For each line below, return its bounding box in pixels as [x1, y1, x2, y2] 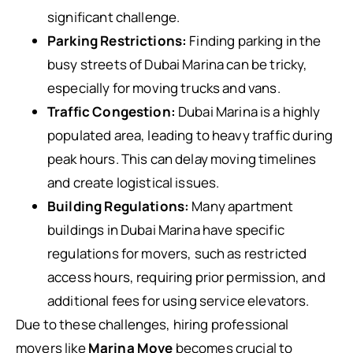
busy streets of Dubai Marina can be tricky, [47, 55, 308, 73]
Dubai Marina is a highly [175, 102, 321, 121]
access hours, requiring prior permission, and [47, 268, 325, 286]
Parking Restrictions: [47, 32, 188, 50]
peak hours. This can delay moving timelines [47, 150, 317, 168]
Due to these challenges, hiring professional [16, 315, 289, 333]
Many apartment [189, 197, 294, 215]
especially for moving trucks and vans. [47, 79, 281, 97]
